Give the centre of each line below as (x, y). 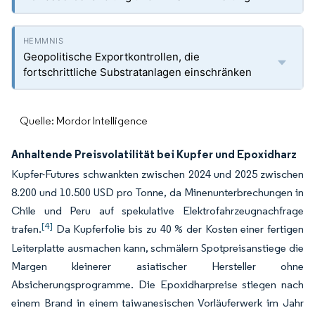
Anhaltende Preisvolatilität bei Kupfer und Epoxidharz (154, 154)
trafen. (26, 229)
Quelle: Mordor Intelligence (84, 121)
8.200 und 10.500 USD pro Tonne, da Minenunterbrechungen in (157, 192)
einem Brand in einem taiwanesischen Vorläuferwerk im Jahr (157, 303)
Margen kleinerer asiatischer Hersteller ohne (157, 266)
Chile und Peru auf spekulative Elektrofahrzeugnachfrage (157, 211)
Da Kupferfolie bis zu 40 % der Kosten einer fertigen (178, 229)
